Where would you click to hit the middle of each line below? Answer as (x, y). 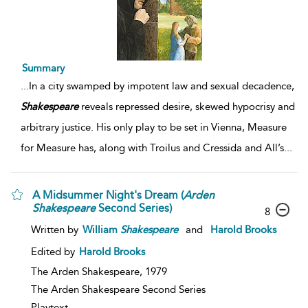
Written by (56, 229)
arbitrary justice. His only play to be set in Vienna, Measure (154, 127)
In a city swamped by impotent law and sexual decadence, (162, 86)
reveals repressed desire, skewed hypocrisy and (187, 106)
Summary (43, 68)
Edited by (54, 251)
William (101, 229)
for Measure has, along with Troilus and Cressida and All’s (152, 147)
